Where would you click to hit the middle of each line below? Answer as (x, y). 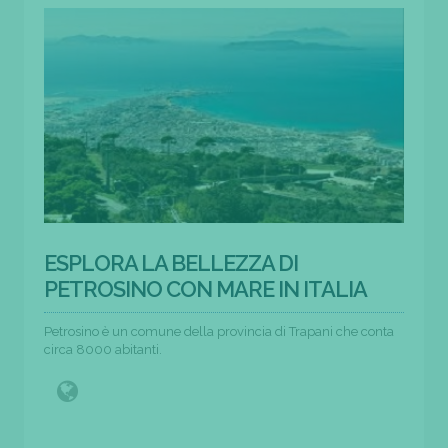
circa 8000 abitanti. (103, 349)
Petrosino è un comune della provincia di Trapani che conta (219, 331)
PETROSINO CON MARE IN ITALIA (205, 288)
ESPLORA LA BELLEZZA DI (171, 262)
